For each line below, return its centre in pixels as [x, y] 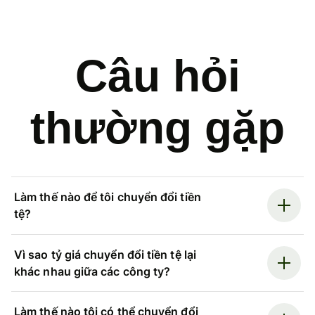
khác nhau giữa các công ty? [92, 271]
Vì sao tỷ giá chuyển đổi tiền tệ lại [105, 254]
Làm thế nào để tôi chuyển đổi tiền [108, 197]
